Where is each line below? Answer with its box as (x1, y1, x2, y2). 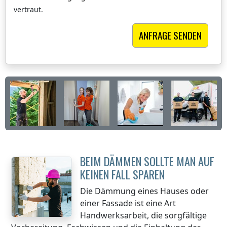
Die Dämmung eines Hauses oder (80, 185, 209, 197)
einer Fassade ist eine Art (80, 198, 176, 209)
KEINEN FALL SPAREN (80, 166, 165, 183)
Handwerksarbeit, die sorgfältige (80, 210, 207, 221)
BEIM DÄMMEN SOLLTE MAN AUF (80, 153, 214, 170)
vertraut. (14, 5, 43, 15)
